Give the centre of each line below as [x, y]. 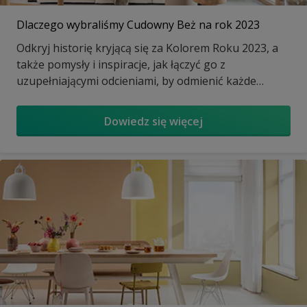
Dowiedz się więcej [153, 121]
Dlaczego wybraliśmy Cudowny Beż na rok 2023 [138, 25]
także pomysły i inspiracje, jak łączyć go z [121, 65]
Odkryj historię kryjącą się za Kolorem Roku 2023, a [147, 48]
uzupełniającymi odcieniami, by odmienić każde [136, 81]
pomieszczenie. [55, 98]
